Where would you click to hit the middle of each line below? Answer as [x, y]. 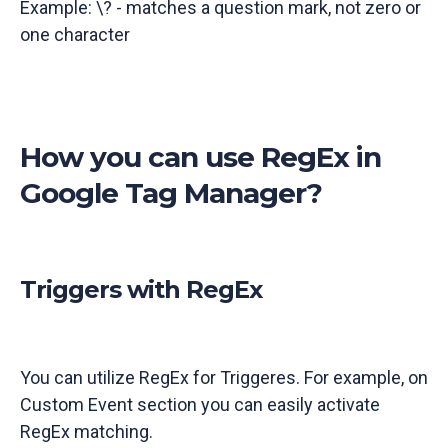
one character [75, 35]
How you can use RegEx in [200, 157]
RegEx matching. [88, 432]
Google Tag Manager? [171, 193]
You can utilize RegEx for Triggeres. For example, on [224, 378]
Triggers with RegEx [141, 290]
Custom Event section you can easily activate [200, 405]
